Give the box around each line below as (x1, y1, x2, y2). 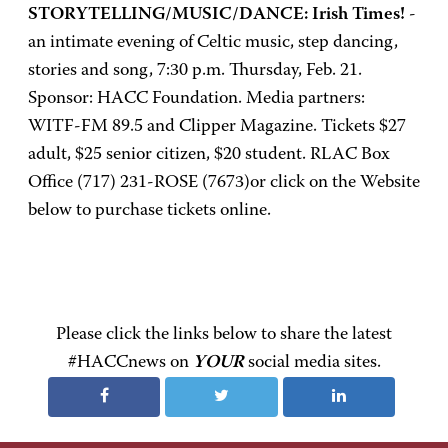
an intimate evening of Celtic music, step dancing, (28, 34, 398, 52)
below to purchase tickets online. (28, 202, 271, 220)
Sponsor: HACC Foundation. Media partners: (28, 90, 365, 108)
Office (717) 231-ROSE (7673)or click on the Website (28, 174, 420, 192)
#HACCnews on (67, 354, 193, 372)
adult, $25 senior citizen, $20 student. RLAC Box (28, 146, 390, 164)
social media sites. (243, 354, 381, 372)
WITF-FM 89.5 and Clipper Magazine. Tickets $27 (28, 118, 406, 136)
